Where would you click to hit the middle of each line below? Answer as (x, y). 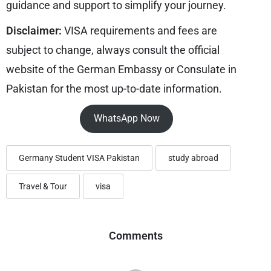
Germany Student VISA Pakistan (79, 158)
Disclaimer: (35, 30)
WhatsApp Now (126, 119)
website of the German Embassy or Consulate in (121, 69)
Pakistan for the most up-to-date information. (114, 88)
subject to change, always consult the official (113, 50)
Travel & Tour (43, 186)
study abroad (193, 158)
